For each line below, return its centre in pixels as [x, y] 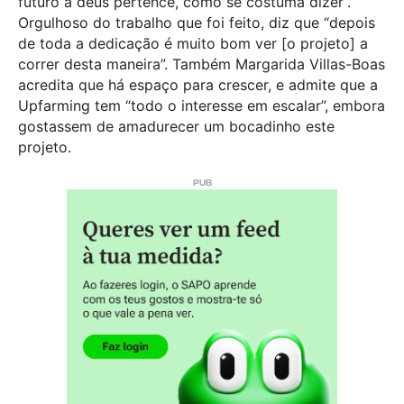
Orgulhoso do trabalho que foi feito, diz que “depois [197, 22]
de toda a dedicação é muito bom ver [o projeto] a [193, 43]
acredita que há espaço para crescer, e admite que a [198, 84]
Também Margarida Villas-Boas [276, 64]
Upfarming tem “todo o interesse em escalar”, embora [202, 105]
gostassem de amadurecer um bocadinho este [176, 126]
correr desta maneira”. [93, 64]
